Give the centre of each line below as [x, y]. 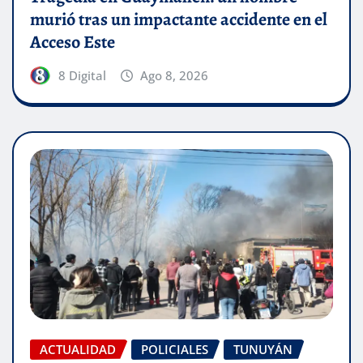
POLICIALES [175, 349]
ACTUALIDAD [78, 349]
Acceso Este [73, 42]
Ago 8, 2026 [175, 75]
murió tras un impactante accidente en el [179, 19]
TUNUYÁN [263, 349]
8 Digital [82, 75]
